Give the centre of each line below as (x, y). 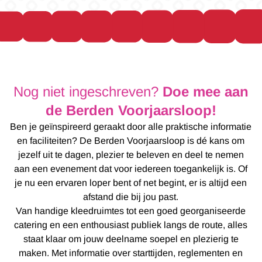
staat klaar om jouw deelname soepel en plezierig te (131, 239)
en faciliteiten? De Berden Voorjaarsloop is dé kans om (131, 140)
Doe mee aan (205, 91)
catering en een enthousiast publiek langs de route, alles (131, 225)
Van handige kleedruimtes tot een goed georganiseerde (131, 211)
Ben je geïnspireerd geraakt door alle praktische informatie (131, 126)
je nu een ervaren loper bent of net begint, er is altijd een (131, 182)
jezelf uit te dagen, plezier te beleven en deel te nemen (131, 154)
